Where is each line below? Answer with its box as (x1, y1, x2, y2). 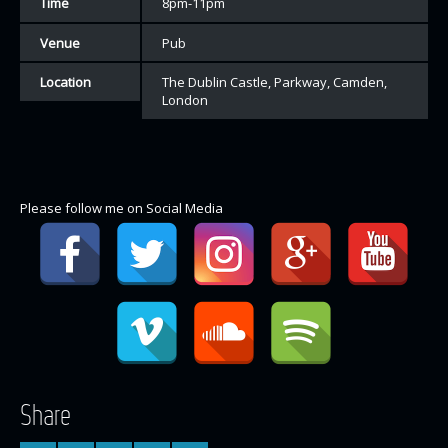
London (161, 91, 208, 109)
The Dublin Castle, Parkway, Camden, (161, 73, 387, 91)
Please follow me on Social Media (20, 198, 223, 217)
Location (39, 73, 91, 91)
